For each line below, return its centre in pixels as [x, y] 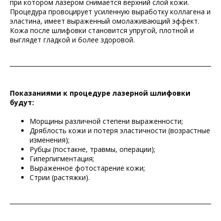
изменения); [50, 140]
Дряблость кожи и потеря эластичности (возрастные [120, 130]
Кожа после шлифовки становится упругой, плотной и [102, 30]
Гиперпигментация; [62, 159]
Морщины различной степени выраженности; [106, 121]
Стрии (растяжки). [60, 177]
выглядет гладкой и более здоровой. [72, 40]
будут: [22, 102]
